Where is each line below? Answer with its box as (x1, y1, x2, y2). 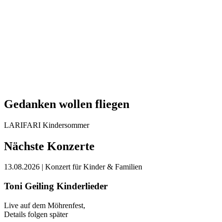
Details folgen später (4, 210, 68, 219)
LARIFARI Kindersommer (4, 120, 89, 129)
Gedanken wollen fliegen (4, 97, 129, 111)
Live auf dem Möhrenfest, (4, 201, 85, 210)
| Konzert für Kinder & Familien (42, 163, 142, 171)
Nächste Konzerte (4, 139, 95, 153)
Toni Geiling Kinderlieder (4, 181, 108, 192)
